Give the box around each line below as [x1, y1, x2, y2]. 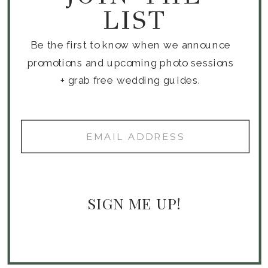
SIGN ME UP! [87, 193, 181, 214]
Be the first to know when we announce [30, 39, 231, 51]
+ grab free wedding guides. [60, 74, 202, 87]
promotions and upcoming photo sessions [27, 57, 234, 69]
